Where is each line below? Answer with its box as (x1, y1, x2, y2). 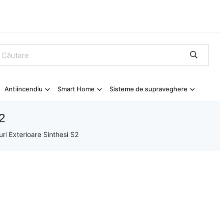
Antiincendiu (4, 85, 43, 93)
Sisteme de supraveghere (110, 85, 188, 93)
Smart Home (57, 85, 95, 93)
